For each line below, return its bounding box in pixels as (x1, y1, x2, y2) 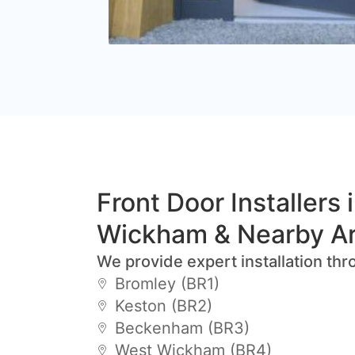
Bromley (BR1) (114, 274, 219, 293)
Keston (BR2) (114, 296, 212, 315)
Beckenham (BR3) (114, 319, 250, 338)
